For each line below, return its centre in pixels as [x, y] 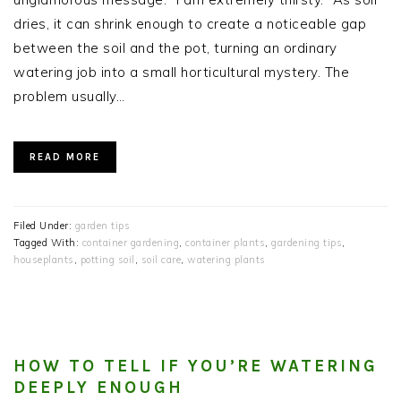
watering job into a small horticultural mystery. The [181, 73]
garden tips [102, 226]
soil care [161, 260]
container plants [225, 243]
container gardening [130, 243]
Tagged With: [48, 243]
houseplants [44, 260]
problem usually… [69, 97]
